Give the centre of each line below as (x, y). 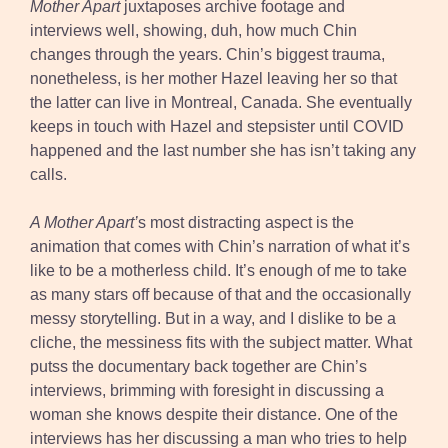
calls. (48, 175)
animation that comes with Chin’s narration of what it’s (220, 247)
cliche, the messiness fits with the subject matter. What (221, 343)
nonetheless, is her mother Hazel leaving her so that (213, 79)
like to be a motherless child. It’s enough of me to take (218, 271)
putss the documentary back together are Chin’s (198, 367)
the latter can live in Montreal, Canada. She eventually (221, 103)
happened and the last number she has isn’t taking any (223, 151)
